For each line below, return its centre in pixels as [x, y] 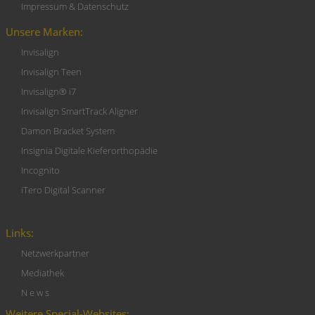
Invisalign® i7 [49, 92]
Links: [20, 233]
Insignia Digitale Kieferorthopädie [89, 151]
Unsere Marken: [44, 32]
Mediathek [43, 274]
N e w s [35, 293]
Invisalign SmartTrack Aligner [79, 112]
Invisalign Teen [51, 72]
